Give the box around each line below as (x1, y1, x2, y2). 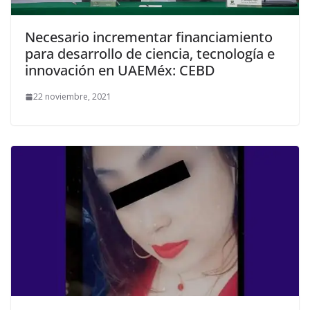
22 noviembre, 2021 (33, 91, 111, 103)
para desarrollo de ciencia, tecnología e (25, 44, 275, 64)
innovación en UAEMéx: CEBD (25, 61, 215, 80)
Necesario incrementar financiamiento (25, 28, 273, 47)
